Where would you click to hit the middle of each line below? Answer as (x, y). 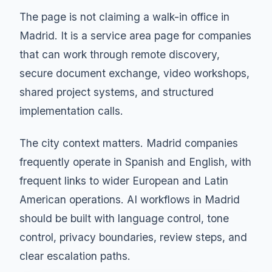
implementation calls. (71, 111)
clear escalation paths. (75, 256)
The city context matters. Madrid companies (129, 143)
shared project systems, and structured (117, 92)
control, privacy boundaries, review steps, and (133, 237)
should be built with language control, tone (124, 218)
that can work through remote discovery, (120, 55)
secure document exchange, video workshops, (134, 73)
